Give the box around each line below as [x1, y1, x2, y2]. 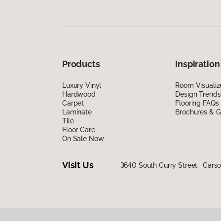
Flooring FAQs [175, 99, 219, 107]
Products [62, 58, 100, 69]
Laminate [62, 108, 92, 116]
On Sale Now [62, 134, 104, 143]
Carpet [62, 99, 84, 107]
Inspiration [175, 58, 220, 69]
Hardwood [62, 90, 96, 98]
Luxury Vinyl [62, 81, 102, 89]
